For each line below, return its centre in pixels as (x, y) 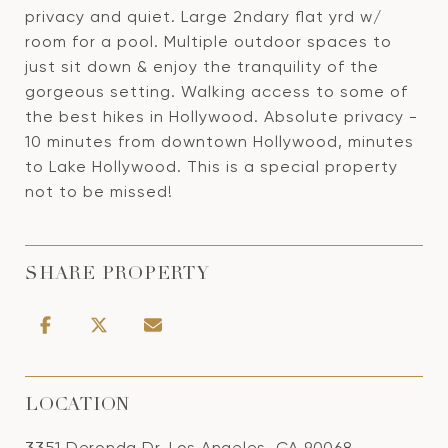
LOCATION (77, 406)
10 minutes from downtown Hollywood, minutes (219, 141)
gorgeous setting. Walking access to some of (216, 91)
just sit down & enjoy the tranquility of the (202, 66)
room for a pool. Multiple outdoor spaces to (208, 41)
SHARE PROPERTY (117, 275)
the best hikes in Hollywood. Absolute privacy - (221, 116)
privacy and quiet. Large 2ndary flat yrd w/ (203, 16)
